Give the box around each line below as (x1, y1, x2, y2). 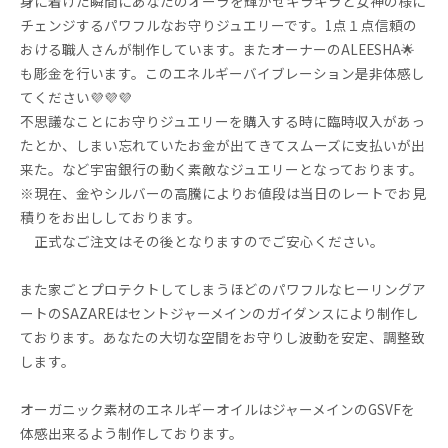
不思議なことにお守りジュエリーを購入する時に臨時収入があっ (20, 111, 425, 131)
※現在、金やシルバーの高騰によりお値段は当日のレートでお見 (20, 183, 426, 203)
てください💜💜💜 (20, 87, 132, 107)
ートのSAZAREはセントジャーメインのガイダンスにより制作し (20, 303, 419, 323)
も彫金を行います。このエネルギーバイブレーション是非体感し (20, 63, 425, 83)
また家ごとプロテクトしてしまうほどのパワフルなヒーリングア (20, 279, 426, 299)
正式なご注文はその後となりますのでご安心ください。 (20, 231, 384, 251)
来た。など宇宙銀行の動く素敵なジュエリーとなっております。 (20, 159, 423, 179)
